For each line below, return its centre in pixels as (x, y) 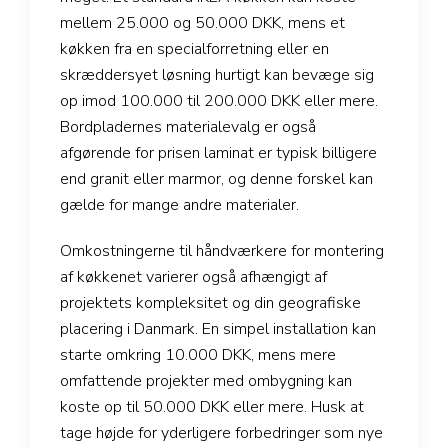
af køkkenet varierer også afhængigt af (193, 277)
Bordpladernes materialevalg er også (188, 127)
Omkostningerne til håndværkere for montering (222, 251)
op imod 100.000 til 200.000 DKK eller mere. (219, 101)
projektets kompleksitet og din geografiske (210, 303)
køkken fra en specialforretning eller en (194, 49)
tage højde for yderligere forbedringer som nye (221, 433)
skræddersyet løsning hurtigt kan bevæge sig (217, 75)
